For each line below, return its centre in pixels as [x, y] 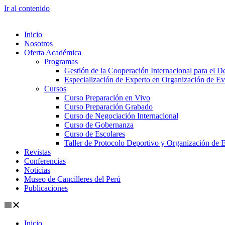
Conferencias [45, 161]
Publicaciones [46, 188]
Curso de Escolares [95, 134]
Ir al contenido [27, 8]
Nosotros [38, 43]
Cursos [55, 89]
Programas [61, 62]
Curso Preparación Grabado [108, 107]
